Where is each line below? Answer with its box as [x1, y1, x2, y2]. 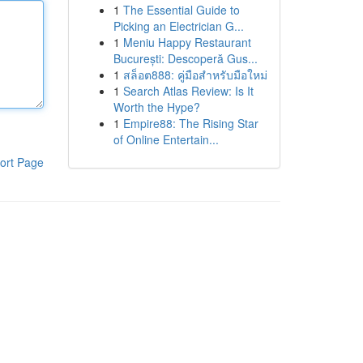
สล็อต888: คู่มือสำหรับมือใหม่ [122, 66, 267, 83]
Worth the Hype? [113, 99, 200, 115]
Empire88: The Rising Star [122, 115, 258, 131]
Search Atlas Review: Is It [122, 83, 254, 99]
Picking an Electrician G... [113, 18, 244, 34]
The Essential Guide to [122, 2, 240, 18]
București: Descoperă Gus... [113, 50, 258, 66]
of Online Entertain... [113, 131, 219, 147]
